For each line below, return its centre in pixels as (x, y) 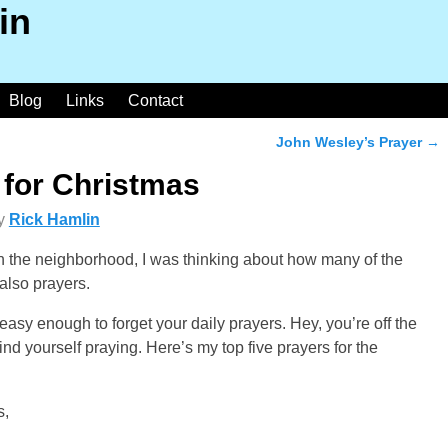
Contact (155, 100)
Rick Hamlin (54, 220)
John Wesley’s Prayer (351, 142)
